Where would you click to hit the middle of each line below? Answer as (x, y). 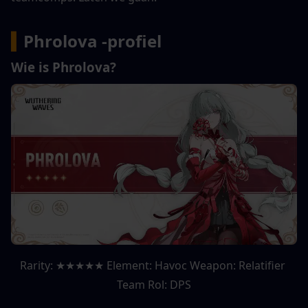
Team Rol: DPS (154, 285)
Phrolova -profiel (92, 41)
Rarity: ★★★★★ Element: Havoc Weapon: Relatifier (153, 266)
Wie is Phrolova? (64, 67)
